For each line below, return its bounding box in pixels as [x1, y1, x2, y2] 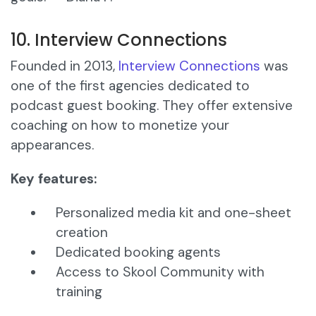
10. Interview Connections [11, 28, 227, 52]
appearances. [11, 136, 94, 154]
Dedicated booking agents [56, 243, 221, 262]
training [56, 283, 102, 301]
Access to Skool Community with [56, 263, 265, 281]
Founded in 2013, [11, 57, 119, 75]
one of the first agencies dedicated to [11, 77, 250, 95]
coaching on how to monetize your [11, 116, 229, 135]
